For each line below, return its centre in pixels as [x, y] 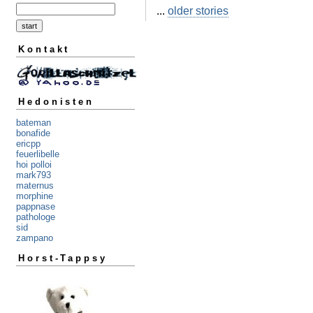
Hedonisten [56, 102]
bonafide [33, 133]
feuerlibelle [38, 154]
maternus [35, 186]
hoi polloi [34, 165]
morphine [35, 196]
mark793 [34, 175]
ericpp [28, 144]
